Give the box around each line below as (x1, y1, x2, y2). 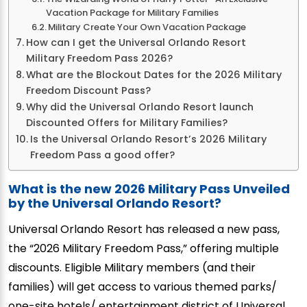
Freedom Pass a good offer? (29, 147, 175, 162)
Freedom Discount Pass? (25, 83, 151, 97)
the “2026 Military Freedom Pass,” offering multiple (8, 240, 279, 256)
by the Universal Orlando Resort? (8, 194, 221, 212)
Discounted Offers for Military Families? (25, 115, 228, 130)
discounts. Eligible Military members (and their (8, 259, 256, 275)
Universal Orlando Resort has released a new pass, (8, 221, 280, 237)
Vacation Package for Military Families (46, 5, 219, 19)
